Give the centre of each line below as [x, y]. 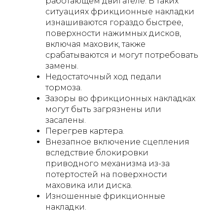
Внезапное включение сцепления [117, 142]
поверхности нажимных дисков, [113, 33]
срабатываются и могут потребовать [122, 55]
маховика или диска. [89, 185]
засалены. [66, 120]
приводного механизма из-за [108, 163]
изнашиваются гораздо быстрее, [114, 22]
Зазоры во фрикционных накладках [120, 98]
